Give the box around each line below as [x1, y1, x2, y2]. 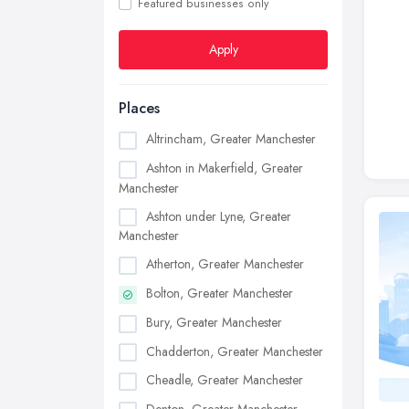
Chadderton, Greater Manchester [146, 341, 323, 361]
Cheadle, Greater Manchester [146, 371, 303, 390]
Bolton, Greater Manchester [146, 284, 293, 303]
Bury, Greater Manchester [146, 312, 282, 331]
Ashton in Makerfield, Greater [146, 158, 303, 177]
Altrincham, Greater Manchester [146, 130, 316, 148]
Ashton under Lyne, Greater [146, 206, 291, 225]
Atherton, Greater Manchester [146, 255, 304, 274]
